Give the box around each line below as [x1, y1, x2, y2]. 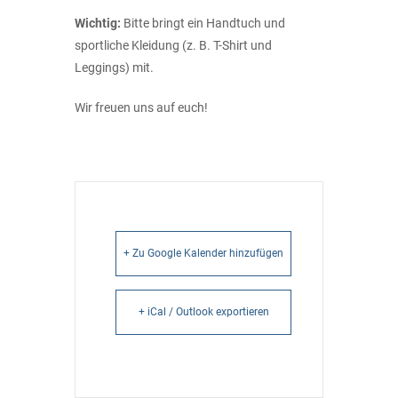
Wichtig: [75, 15, 121, 30]
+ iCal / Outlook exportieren [138, 305, 269, 318]
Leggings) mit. [75, 60, 154, 75]
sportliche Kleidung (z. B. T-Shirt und [75, 37, 272, 52]
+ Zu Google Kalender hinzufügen [123, 246, 283, 259]
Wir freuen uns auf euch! [75, 99, 208, 115]
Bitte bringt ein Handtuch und [121, 15, 285, 30]
